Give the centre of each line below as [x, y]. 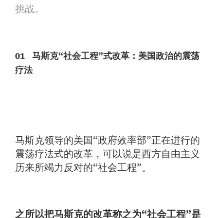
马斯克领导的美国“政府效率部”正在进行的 [108, 140]
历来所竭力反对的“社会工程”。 [83, 167]
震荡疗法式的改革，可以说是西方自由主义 [108, 154]
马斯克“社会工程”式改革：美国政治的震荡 [114, 55]
